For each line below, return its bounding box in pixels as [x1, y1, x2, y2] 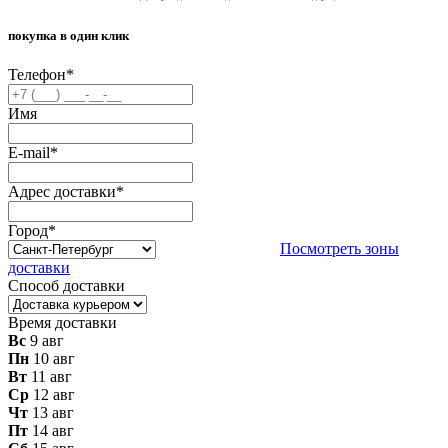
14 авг [32, 422, 74, 440]
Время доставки [8, 314, 117, 332]
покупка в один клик [8, 28, 129, 44]
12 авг [33, 386, 75, 404]
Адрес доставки [8, 183, 116, 201]
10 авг [33, 350, 75, 368]
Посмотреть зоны [280, 240, 399, 258]
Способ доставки [8, 277, 125, 295]
